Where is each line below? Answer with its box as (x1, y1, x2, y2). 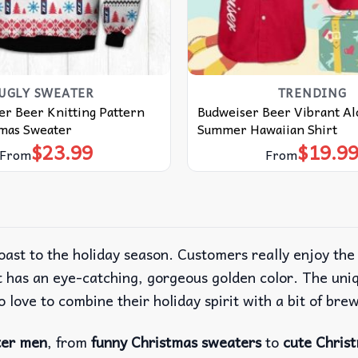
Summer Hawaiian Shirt (197, 118, 337, 140)
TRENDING (277, 83, 347, 103)
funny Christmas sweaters (91, 330, 261, 354)
